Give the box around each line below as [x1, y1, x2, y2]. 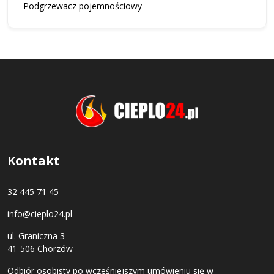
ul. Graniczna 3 [7, 230, 65, 242]
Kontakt [7, 152, 60, 169]
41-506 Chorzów [7, 243, 73, 254]
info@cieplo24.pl [7, 208, 72, 220]
